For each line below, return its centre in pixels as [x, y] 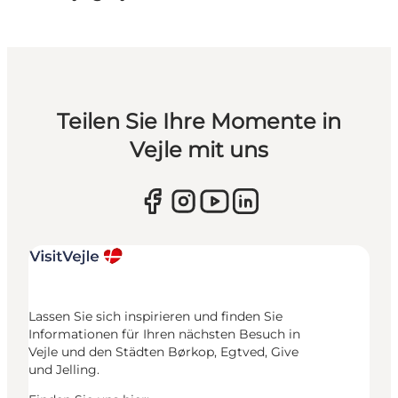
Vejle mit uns [199, 149]
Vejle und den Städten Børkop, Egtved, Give [163, 351]
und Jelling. [64, 369]
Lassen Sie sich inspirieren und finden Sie [155, 316]
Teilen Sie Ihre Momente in [199, 121]
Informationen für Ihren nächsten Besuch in [164, 334]
